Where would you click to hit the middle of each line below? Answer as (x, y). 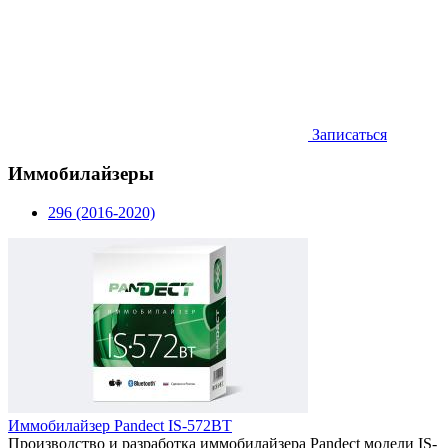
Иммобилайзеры (81, 174)
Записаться (347, 135)
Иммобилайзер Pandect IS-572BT (120, 425)
